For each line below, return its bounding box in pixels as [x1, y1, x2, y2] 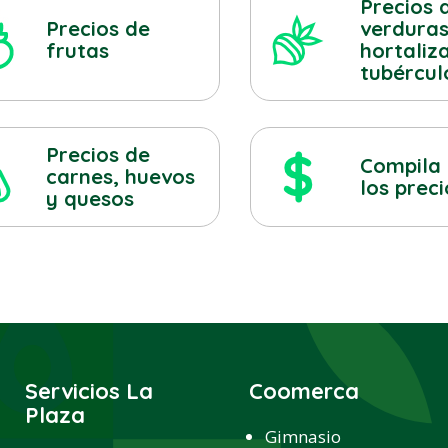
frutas [45, 37, 109, 63]
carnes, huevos [45, 164, 195, 190]
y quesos [45, 186, 134, 212]
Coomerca [248, 377, 359, 406]
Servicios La [24, 377, 153, 406]
